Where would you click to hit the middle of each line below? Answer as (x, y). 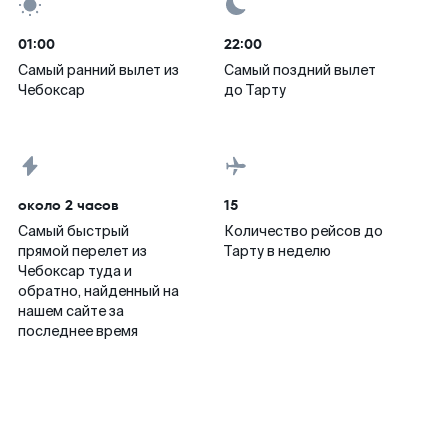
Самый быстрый (73, 231)
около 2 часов (68, 205)
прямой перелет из (82, 251)
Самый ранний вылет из (98, 70)
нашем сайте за (71, 311)
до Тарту (255, 90)
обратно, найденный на (98, 291)
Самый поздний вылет (300, 70)
